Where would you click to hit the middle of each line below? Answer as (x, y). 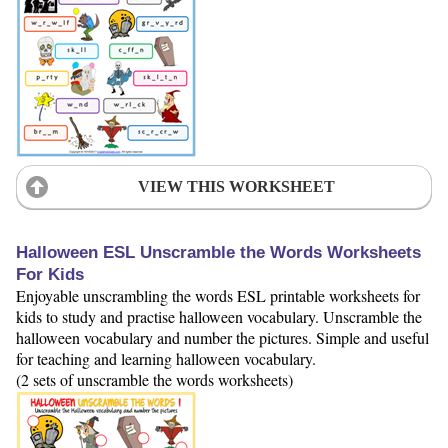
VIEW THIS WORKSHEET (236, 186)
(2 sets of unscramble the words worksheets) (154, 379)
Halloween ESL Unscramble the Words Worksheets (218, 252)
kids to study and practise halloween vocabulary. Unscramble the (219, 316)
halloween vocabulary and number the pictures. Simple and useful (222, 337)
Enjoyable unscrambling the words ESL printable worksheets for (218, 295)
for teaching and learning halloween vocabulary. (166, 358)
